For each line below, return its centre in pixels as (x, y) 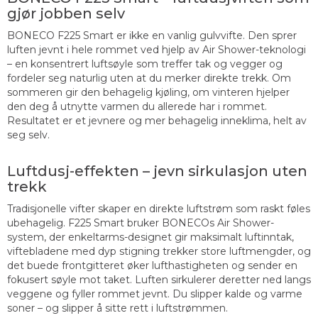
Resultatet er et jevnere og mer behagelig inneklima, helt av (157, 121)
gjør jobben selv (66, 14)
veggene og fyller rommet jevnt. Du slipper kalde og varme (155, 294)
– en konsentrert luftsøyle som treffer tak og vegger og (145, 64)
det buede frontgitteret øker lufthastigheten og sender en (152, 266)
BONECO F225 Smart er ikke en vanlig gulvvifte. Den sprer (152, 36)
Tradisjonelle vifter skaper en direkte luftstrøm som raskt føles (159, 209)
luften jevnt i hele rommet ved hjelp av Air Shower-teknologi (157, 50)
